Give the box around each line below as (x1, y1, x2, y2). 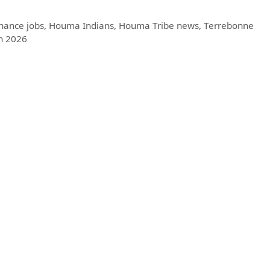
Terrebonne (204, 19, 254, 31)
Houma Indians (49, 19, 115, 31)
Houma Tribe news (119, 19, 199, 31)
